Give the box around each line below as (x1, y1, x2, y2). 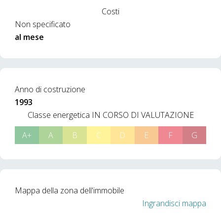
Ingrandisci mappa (142, 198, 206, 209)
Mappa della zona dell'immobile (15, 185, 124, 196)
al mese (15, 32, 44, 42)
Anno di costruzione (15, 84, 85, 95)
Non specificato (15, 19, 71, 30)
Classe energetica (27, 110, 92, 120)
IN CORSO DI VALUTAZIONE (91, 110, 194, 120)
